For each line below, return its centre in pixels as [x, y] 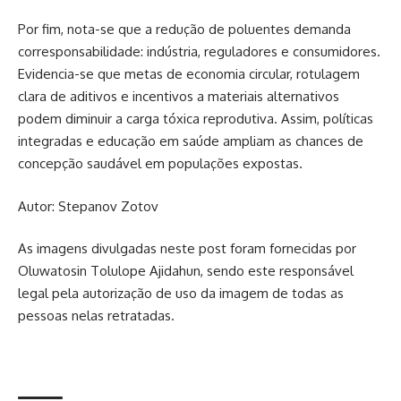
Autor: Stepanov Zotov [90, 206]
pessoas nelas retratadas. [96, 316]
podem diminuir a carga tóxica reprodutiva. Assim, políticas [196, 119]
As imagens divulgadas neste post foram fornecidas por [187, 249]
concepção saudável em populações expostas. [160, 164]
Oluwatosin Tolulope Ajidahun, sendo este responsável [186, 271]
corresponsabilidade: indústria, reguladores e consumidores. [199, 52]
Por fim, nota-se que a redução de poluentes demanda [184, 30]
